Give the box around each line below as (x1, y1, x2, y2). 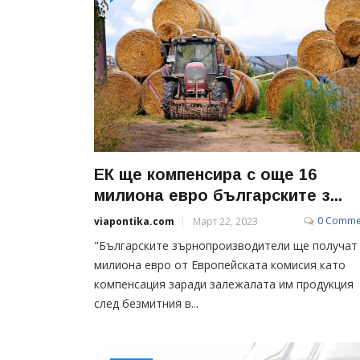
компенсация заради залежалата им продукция (94, 276, 354, 292)
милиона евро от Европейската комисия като (94, 256, 346, 272)
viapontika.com (94, 214, 174, 228)
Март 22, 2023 (193, 214, 258, 228)
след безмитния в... (94, 295, 198, 311)
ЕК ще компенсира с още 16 (94, 165, 317, 183)
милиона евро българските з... (94, 186, 342, 204)
